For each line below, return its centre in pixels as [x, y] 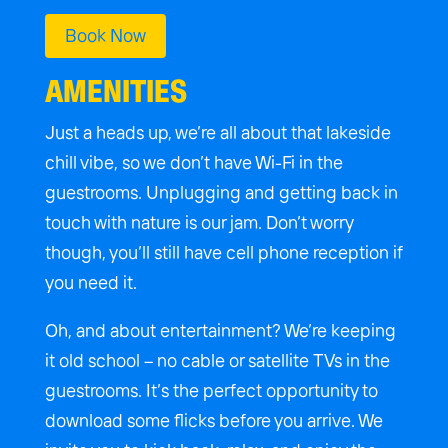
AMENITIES [115, 93]
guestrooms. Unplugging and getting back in [221, 193]
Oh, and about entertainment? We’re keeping [220, 331]
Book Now [105, 36]
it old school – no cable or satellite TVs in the [217, 361]
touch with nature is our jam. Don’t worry [198, 223]
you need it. [90, 283]
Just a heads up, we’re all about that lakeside [217, 133]
